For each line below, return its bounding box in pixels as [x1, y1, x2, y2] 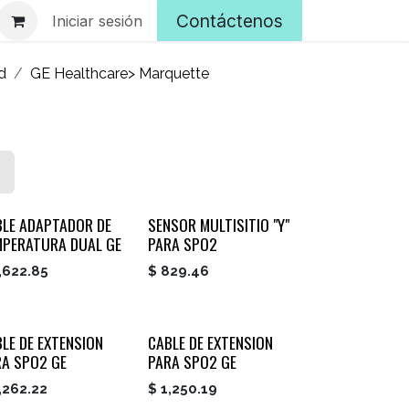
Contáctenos [176, 9, 283, 32]
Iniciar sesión [52, 11, 142, 30]
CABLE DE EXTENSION [147, 330, 273, 355]
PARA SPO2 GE [147, 350, 236, 374]
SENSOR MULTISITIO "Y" [147, 213, 289, 237]
